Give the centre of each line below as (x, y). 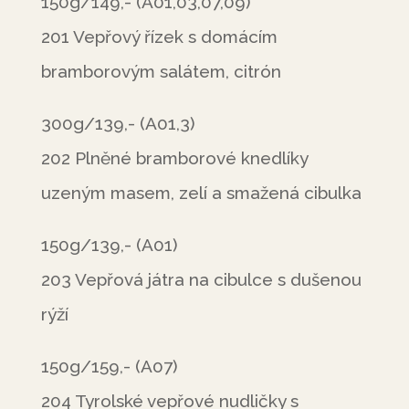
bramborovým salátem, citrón (161, 71)
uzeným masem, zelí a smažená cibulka (201, 193)
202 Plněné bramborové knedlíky (174, 158)
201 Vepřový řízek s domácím (159, 37)
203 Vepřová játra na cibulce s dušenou (201, 279)
